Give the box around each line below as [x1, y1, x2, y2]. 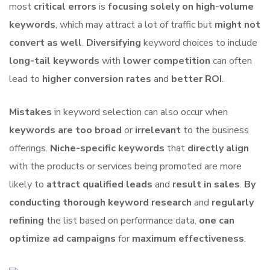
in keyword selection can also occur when [52, 105, 228, 119]
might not [215, 18, 260, 31]
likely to [9, 178, 46, 191]
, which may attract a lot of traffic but [55, 18, 215, 31]
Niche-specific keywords [50, 142, 165, 155]
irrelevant [135, 124, 181, 137]
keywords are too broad [9, 124, 122, 137]
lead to [9, 72, 42, 86]
